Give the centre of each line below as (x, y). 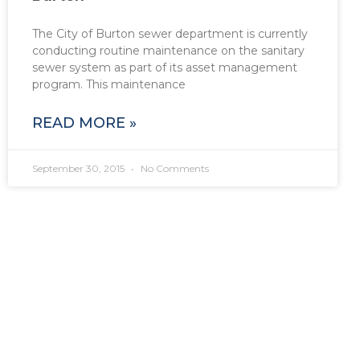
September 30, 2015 (80, 168)
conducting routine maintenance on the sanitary (168, 50)
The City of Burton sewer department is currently (170, 33)
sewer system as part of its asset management (165, 67)
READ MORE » (84, 123)
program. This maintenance (109, 84)
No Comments (174, 168)
